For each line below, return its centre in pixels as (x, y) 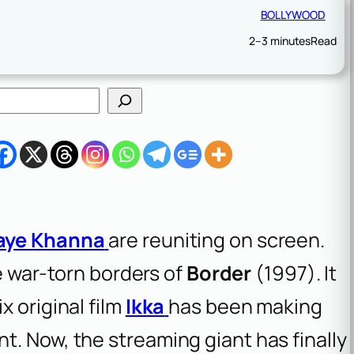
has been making (245, 306)
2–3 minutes (280, 40)
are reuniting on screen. (217, 239)
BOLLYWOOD (293, 14)
